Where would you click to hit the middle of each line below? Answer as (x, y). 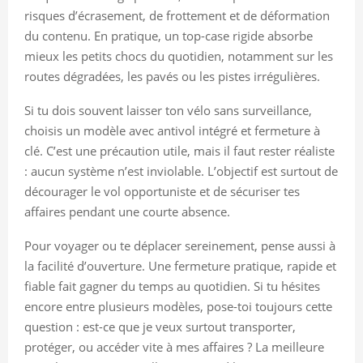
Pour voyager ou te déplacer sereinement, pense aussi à (180, 246)
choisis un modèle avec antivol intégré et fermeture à (172, 131)
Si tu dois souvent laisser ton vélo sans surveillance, (168, 111)
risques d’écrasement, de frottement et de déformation (177, 16)
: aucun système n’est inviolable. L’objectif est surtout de (181, 171)
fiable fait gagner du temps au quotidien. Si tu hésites (172, 286)
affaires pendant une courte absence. (127, 212)
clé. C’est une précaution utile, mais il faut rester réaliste (179, 151)
